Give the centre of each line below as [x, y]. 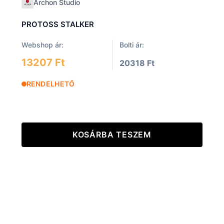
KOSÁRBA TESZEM [112, 134]
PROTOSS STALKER [57, 24]
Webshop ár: [42, 44]
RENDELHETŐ [50, 83]
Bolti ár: [131, 44]
